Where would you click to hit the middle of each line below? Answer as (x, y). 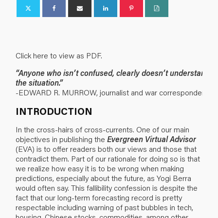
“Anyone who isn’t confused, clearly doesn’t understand (113, 73)
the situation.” (39, 82)
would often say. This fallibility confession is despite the (107, 187)
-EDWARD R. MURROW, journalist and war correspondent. (113, 92)
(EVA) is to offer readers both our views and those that (106, 148)
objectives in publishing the (61, 139)
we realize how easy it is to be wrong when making (100, 168)
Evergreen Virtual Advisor (152, 139)
